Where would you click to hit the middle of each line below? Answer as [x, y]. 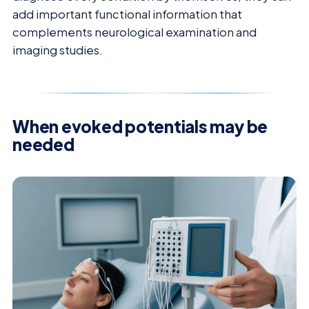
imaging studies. [58, 50]
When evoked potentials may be [140, 127]
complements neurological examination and [134, 32]
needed [43, 144]
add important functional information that [127, 14]
